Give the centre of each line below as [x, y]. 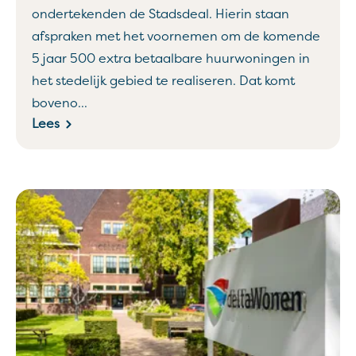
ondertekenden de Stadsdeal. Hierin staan [161, 14]
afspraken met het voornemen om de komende [176, 37]
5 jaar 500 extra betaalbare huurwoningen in [171, 59]
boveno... [60, 103]
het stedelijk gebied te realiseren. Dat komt [163, 81]
